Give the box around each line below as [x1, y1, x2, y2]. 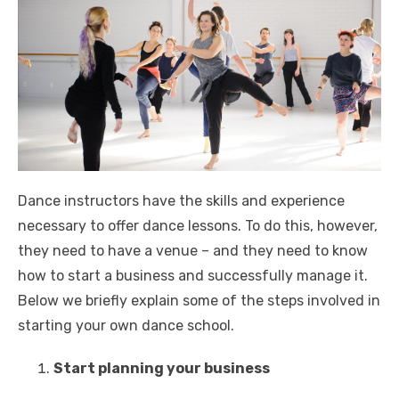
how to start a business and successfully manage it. [18, 267, 368, 285]
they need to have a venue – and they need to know [18, 242, 368, 260]
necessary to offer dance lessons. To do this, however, [18, 217, 378, 235]
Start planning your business [53, 360, 270, 378]
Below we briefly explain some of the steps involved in [18, 292, 380, 310]
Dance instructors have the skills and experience [18, 192, 345, 210]
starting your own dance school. [18, 317, 234, 335]
